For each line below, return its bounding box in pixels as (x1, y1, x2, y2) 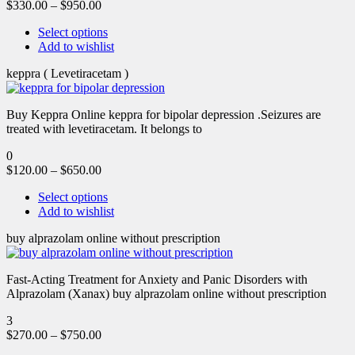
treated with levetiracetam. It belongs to (6, 121, 202, 136)
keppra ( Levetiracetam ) (6, 66, 128, 80)
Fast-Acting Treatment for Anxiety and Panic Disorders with (6, 272, 307, 286)
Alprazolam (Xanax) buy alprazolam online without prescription (6, 286, 326, 300)
